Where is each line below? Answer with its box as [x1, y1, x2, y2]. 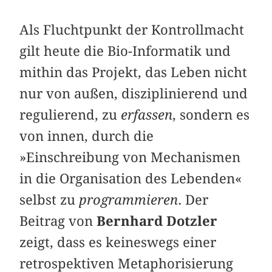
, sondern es [172, 106, 250, 123]
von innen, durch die [19, 127, 154, 144]
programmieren [79, 191, 178, 208]
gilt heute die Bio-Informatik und [19, 42, 231, 59]
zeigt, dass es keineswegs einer [19, 234, 217, 250]
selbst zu [19, 191, 80, 208]
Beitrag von [19, 212, 97, 229]
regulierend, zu [19, 106, 121, 123]
